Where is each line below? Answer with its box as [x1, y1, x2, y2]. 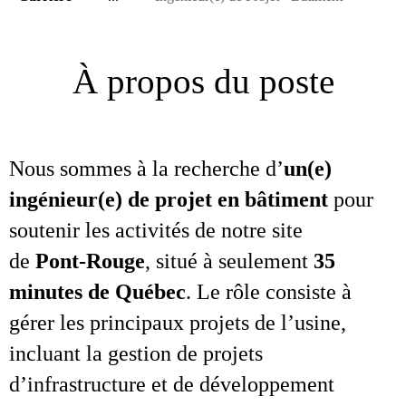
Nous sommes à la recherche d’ [9, 157, 284, 180]
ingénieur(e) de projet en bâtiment [9, 188, 333, 211]
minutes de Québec [9, 280, 186, 304]
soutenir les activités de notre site [9, 218, 303, 242]
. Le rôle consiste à [186, 280, 352, 304]
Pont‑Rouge [35, 249, 145, 273]
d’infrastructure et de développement [9, 372, 334, 396]
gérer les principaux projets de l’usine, [9, 311, 346, 334]
